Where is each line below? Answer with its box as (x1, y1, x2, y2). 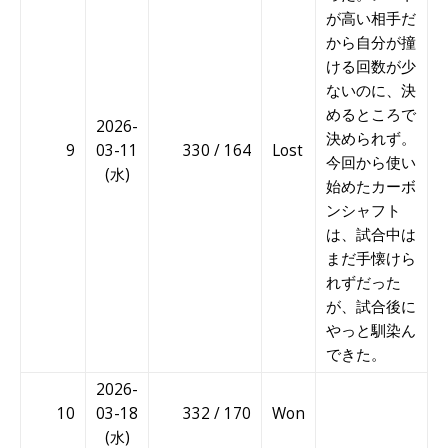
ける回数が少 (326, 56, 416, 78)
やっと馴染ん (326, 320, 416, 342)
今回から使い (326, 152, 416, 174)
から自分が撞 (326, 32, 416, 54)
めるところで (326, 104, 416, 126)
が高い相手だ (326, 8, 416, 30)
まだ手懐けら (326, 248, 416, 270)
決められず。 (326, 128, 416, 150)
